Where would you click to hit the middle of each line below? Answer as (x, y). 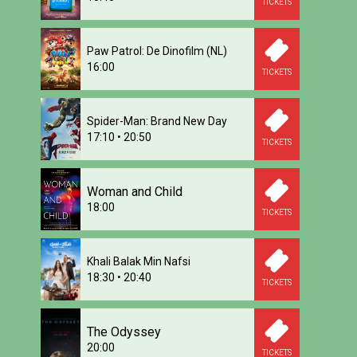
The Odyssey (124, 332)
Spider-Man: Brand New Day (157, 121)
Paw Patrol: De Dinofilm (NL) (157, 51)
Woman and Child (135, 192)
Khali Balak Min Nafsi (139, 261)
